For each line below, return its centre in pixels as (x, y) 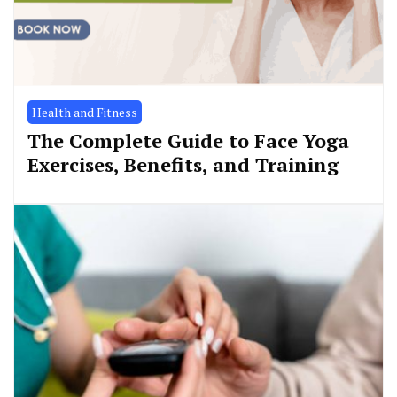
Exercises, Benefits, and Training (183, 164)
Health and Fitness (85, 112)
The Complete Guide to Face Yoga (188, 140)
